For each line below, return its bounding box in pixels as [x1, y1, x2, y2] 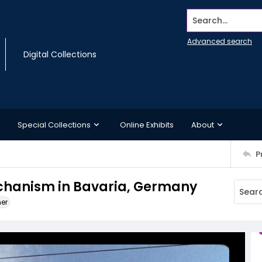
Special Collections [18, 119, 91, 130]
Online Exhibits [120, 119, 174, 130]
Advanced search [187, 36, 252, 46]
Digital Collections [23, 49, 96, 60]
